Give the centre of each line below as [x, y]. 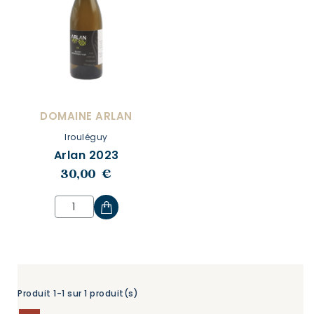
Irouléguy [86, 137]
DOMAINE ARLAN [86, 116]
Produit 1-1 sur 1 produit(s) [78, 293]
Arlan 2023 [86, 155]
